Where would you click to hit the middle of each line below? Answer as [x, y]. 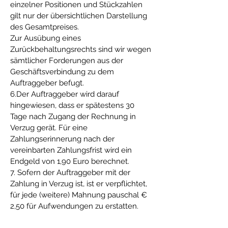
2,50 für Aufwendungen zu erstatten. [74, 206]
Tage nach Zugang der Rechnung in [73, 117]
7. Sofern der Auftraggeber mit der [70, 173]
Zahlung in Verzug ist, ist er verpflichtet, [79, 184]
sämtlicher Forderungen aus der [67, 61]
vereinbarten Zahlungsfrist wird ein [71, 150]
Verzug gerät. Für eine [49, 128]
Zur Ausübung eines [46, 38]
